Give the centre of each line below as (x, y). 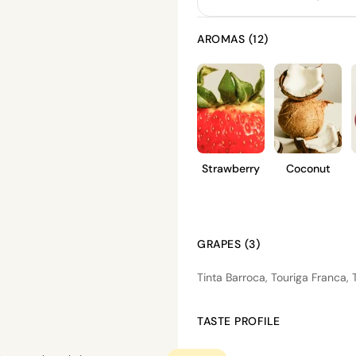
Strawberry (231, 168)
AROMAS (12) (233, 39)
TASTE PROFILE (239, 321)
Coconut (308, 168)
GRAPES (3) (228, 244)
